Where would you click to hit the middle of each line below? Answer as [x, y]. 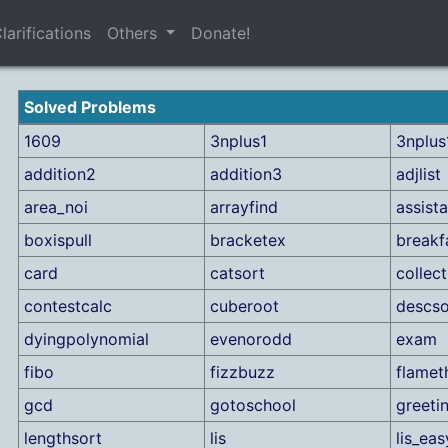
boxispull [57, 240]
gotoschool [252, 405]
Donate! [221, 33]
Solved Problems [89, 107]
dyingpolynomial [86, 339]
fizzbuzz [242, 372]
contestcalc [67, 306]
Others [134, 33]
